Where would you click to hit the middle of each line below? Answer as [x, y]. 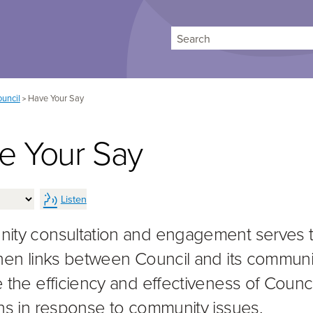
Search [287, 45]
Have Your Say [56, 98]
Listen [73, 198]
